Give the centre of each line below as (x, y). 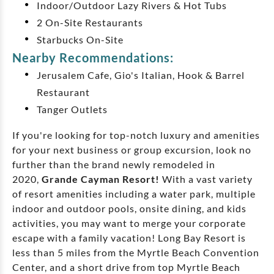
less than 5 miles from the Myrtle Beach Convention (136, 253)
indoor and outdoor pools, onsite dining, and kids (129, 209)
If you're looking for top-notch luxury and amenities (136, 135)
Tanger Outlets (72, 109)
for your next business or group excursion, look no (132, 150)
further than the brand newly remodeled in (114, 165)
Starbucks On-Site (80, 40)
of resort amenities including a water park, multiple (134, 194)
